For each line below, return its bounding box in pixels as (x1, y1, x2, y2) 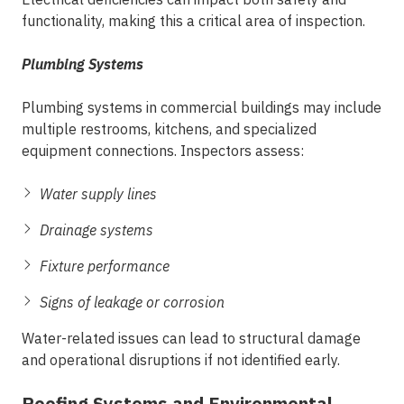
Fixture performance (40, 257, 170, 275)
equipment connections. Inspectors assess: (22, 142, 304, 160)
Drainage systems (40, 221, 153, 239)
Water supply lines (40, 185, 157, 203)
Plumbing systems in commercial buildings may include (22, 98, 381, 116)
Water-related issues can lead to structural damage (22, 329, 361, 347)
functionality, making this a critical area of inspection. (22, 12, 365, 30)
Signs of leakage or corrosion (40, 293, 225, 311)
